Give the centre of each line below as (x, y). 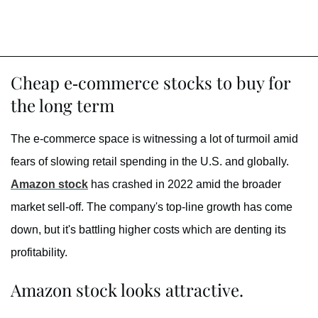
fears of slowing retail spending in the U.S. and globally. (150, 161)
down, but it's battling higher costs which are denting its (148, 229)
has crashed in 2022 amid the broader (185, 184)
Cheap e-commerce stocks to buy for (150, 82)
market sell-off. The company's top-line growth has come (152, 207)
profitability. (39, 252)
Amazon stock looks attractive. (127, 289)
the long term (62, 105)
